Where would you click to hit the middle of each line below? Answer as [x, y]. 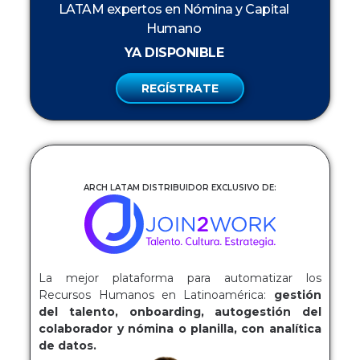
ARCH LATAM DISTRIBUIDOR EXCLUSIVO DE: [180, 187]
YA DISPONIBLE [174, 52]
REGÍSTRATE [180, 88]
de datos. [68, 346]
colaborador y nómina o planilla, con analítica [180, 329]
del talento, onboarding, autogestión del [180, 312]
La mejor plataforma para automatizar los [180, 278]
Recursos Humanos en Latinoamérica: [156, 295]
